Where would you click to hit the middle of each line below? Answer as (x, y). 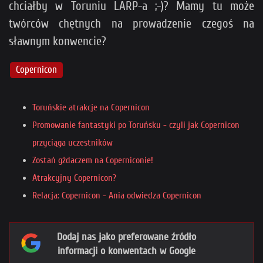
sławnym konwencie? (58, 41)
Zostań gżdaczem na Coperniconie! (93, 161)
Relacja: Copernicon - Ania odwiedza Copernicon (117, 196)
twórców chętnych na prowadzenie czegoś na (131, 24)
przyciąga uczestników (73, 143)
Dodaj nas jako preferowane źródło (127, 237)
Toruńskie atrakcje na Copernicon (91, 108)
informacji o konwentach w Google (126, 251)
